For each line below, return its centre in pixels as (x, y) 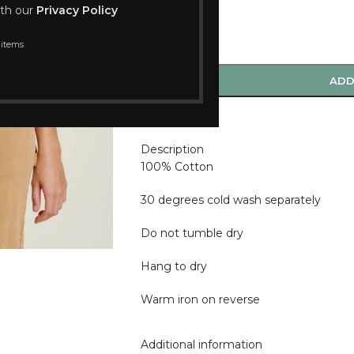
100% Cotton (177, 167)
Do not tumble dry (192, 233)
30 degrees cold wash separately (230, 200)
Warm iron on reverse (200, 300)
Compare (179, 119)
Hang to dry (173, 267)
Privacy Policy (77, 10)
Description (172, 150)
